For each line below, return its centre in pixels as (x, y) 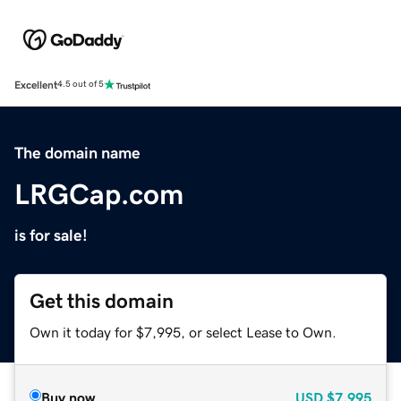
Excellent (36, 85)
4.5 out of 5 (81, 85)
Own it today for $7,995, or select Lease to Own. (183, 332)
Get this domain (102, 301)
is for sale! (51, 235)
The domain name (77, 153)
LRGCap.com (99, 194)
